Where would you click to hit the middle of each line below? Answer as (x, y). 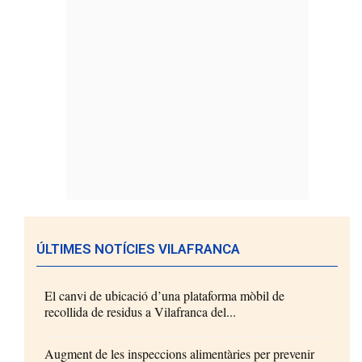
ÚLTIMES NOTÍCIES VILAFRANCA (138, 249)
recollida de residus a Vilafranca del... (140, 312)
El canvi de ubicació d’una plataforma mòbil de (164, 296)
